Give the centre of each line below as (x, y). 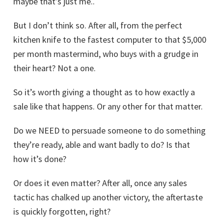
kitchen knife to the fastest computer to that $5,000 (110, 40)
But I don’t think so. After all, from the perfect (98, 25)
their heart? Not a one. (55, 68)
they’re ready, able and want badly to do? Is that (102, 145)
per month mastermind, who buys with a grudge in (106, 54)
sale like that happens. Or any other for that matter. (108, 106)
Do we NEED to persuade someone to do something (110, 130)
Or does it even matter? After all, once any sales (100, 183)
